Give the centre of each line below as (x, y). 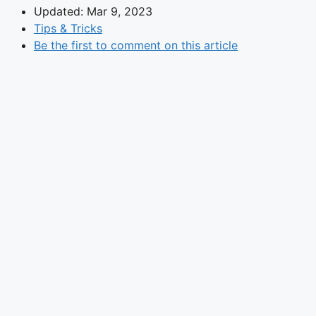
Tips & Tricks (68, 28)
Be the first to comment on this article (136, 45)
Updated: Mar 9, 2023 (93, 11)
